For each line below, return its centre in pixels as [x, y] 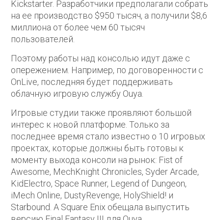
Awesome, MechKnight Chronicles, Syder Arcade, [105, 172]
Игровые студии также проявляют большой [101, 113]
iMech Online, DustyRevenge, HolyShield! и [92, 195]
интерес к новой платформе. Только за [90, 125]
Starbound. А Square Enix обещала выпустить [100, 207]
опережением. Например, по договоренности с [107, 70]
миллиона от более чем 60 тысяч [78, 27]
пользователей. [43, 39]
